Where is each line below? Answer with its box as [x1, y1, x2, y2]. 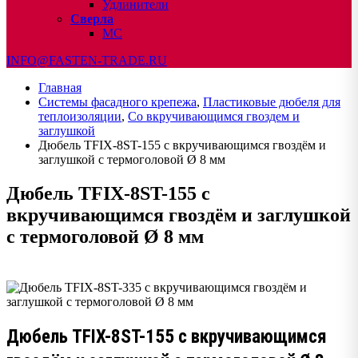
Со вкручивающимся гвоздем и [128, 109, 300, 123]
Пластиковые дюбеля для [203, 95, 340, 109]
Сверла [70, 12, 113, 26]
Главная [38, 81, 82, 94]
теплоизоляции [38, 109, 121, 123]
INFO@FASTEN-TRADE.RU [6, 54, 167, 67]
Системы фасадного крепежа [38, 95, 197, 109]
